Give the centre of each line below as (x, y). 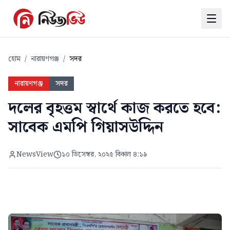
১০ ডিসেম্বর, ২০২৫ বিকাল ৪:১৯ (104, 155)
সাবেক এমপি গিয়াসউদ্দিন (86, 127)
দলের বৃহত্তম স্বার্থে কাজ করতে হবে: (114, 108)
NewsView (35, 155)
